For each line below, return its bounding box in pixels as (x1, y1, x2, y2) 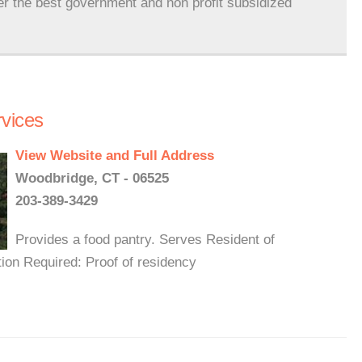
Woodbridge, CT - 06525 (15, 170, 169, 186)
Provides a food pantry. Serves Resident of (15, 232, 275, 247)
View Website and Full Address (15, 148, 214, 163)
